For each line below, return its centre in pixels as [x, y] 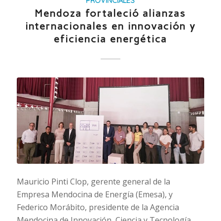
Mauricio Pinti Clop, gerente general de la [93, 182]
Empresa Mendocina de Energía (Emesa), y [94, 195]
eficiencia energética [110, 39]
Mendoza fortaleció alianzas [110, 14]
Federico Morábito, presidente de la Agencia [98, 207]
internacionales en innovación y [110, 26]
